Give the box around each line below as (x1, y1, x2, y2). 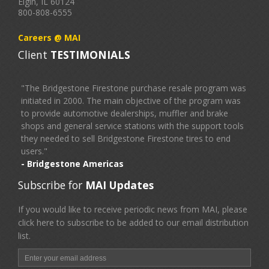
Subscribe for (18, 177, 82, 192)
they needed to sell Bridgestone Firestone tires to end (21, 132, 231, 144)
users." (21, 145, 47, 157)
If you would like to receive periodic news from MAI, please (18, 203, 247, 215)
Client (18, 47, 47, 62)
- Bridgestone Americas (21, 157, 124, 169)
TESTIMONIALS (47, 47, 130, 62)
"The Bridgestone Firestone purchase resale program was (21, 82, 246, 94)
